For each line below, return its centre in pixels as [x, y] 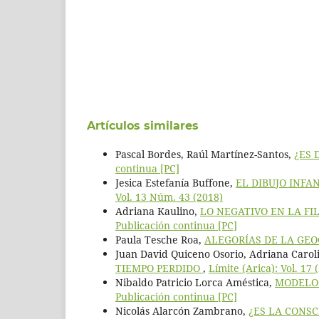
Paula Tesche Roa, [160, 239]
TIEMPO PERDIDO [159, 268]
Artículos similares [143, 125]
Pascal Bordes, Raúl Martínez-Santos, [205, 154]
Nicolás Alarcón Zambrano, [182, 310]
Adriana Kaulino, [158, 211]
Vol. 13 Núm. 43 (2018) [169, 197]
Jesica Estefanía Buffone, [176, 182]
